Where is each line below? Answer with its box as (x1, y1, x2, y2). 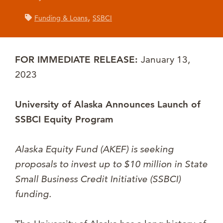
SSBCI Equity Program (15, 113, 113, 125)
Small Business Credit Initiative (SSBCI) (15, 173, 181, 185)
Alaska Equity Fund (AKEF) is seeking (15, 143, 174, 155)
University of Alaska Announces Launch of (15, 99, 201, 111)
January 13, (141, 54, 190, 66)
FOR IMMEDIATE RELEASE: (15, 54, 141, 66)
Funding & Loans (34, 13, 88, 23)
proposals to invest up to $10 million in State (15, 158, 208, 170)
